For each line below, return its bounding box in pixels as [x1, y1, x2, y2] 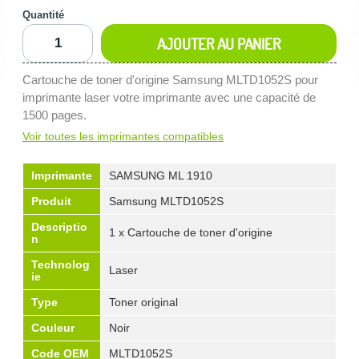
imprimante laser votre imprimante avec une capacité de [22, 90, 316, 104]
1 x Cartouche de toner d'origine [109, 225, 272, 239]
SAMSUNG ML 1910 [109, 168, 212, 182]
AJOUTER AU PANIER [157, 34, 280, 54]
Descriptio [31, 220, 87, 233]
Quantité [22, 8, 64, 21]
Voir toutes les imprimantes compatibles [22, 129, 224, 143]
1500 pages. [22, 107, 87, 122]
